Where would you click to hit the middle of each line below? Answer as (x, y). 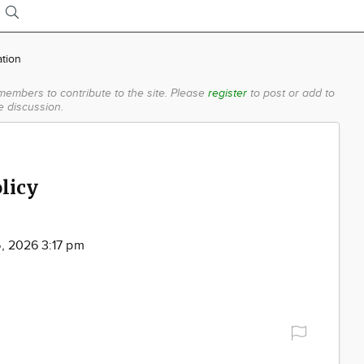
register (227, 93)
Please (189, 93)
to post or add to (290, 93)
